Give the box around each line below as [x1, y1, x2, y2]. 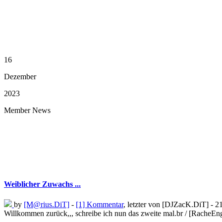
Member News [4, 106, 51, 114]
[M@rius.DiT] [24, 200, 69, 209]
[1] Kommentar [76, 200, 123, 209]
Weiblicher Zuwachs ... [4, 180, 81, 189]
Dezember [4, 72, 36, 81]
